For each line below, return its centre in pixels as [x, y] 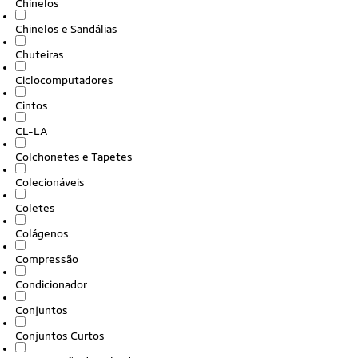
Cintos [32, 105]
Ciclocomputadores [64, 80]
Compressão [47, 259]
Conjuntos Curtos [60, 336]
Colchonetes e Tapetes [74, 157]
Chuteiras [40, 54]
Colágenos [42, 233]
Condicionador [51, 284]
